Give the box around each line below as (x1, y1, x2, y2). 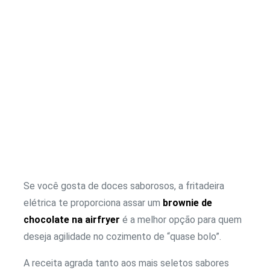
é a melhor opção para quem (120, 214, 242, 226)
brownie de (163, 197, 212, 209)
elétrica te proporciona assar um (24, 197, 163, 209)
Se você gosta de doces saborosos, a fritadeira (24, 180, 224, 192)
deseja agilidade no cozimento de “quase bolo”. (24, 231, 221, 243)
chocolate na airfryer (24, 214, 120, 226)
